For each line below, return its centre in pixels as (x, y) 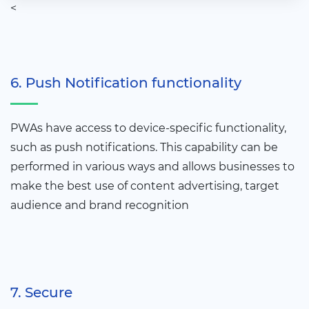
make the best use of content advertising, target (145, 186)
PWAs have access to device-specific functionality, (148, 128)
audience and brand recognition (100, 206)
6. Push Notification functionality (126, 83)
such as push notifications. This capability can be (144, 148)
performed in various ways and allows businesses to (152, 167)
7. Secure (41, 293)
